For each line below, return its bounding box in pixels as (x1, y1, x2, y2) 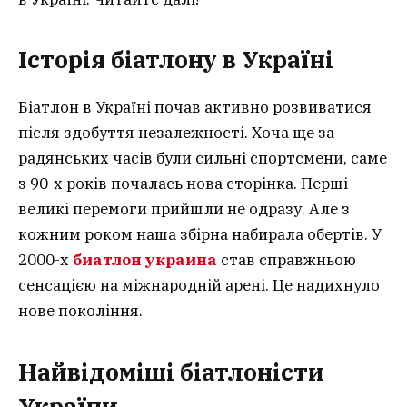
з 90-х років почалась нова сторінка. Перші (18, 174, 348, 194)
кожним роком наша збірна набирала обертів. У (18, 224, 382, 245)
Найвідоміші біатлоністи (18, 356, 324, 387)
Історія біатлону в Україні (18, 45, 333, 75)
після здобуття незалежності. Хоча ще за (18, 123, 334, 144)
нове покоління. (18, 301, 143, 322)
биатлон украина (73, 250, 217, 271)
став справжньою (217, 250, 356, 271)
